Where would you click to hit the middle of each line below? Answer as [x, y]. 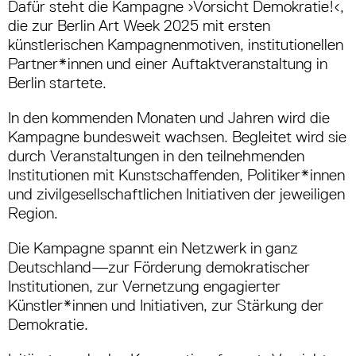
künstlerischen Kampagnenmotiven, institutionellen [176, 44]
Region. [33, 213]
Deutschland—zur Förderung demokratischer [159, 267]
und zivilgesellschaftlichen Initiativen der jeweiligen [176, 193]
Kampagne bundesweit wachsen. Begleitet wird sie [177, 136]
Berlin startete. [57, 82]
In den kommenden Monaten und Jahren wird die [169, 117]
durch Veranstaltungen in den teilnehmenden [156, 155]
